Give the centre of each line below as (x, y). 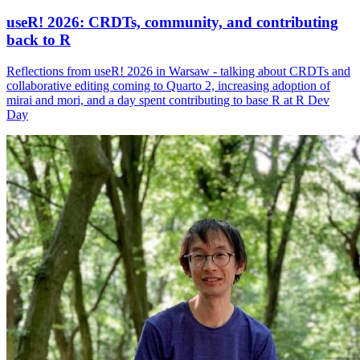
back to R (39, 40)
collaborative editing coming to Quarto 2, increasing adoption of (168, 85)
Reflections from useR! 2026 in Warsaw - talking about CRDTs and (178, 71)
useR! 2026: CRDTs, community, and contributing (172, 22)
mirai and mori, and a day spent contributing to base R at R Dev (168, 100)
